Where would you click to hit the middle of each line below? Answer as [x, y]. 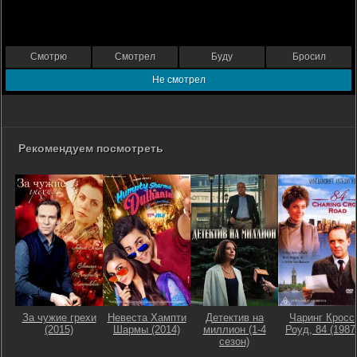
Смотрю [48, 57]
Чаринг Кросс [322, 318]
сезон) [234, 341]
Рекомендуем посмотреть [91, 148]
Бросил [309, 57]
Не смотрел [178, 80]
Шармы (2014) [147, 330]
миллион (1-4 [234, 330]
